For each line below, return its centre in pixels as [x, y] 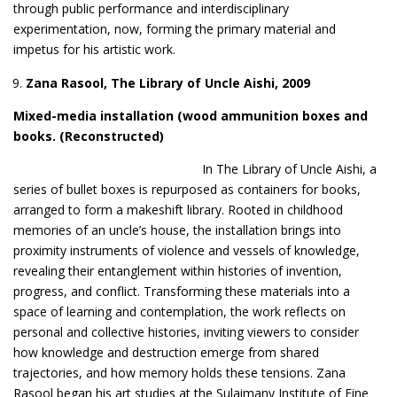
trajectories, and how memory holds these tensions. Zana [179, 372]
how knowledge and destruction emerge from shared [166, 352]
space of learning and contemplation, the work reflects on [179, 311]
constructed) [122, 136]
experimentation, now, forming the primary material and [175, 28]
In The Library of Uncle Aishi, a [289, 168]
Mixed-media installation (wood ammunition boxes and [191, 115]
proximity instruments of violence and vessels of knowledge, [187, 250]
